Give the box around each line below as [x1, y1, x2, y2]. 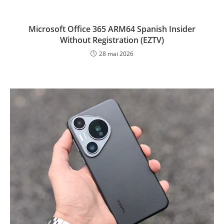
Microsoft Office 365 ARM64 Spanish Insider [28, 23, 195, 35]
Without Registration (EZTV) [60, 34, 164, 46]
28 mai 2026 [99, 49, 133, 58]
